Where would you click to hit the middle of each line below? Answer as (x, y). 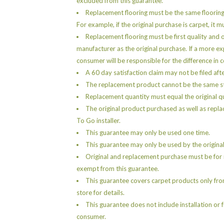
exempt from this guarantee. (118, 168)
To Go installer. (98, 120)
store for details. (100, 192)
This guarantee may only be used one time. (148, 132)
